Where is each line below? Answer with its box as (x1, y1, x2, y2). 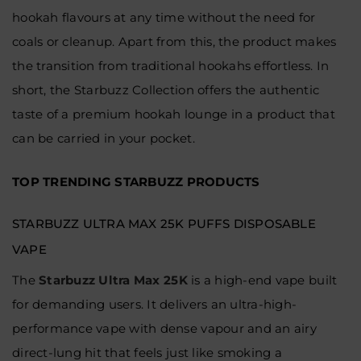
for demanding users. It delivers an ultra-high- (12, 296, 297, 312)
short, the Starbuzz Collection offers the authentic (12, 82, 320, 98)
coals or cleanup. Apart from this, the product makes (12, 34, 337, 49)
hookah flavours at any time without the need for (12, 10, 316, 25)
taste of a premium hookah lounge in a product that (12, 106, 336, 122)
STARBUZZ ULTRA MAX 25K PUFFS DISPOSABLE (12, 216, 316, 231)
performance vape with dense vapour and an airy (12, 320, 317, 336)
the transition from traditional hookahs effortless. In (12, 58, 330, 73)
